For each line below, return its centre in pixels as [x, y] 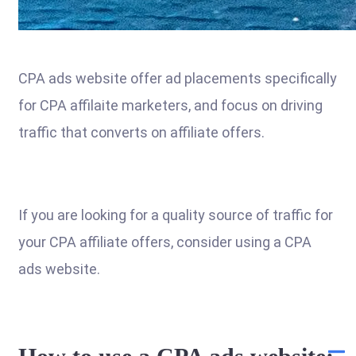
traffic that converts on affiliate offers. [141, 132]
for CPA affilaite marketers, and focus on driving [170, 105]
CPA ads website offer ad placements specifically [178, 78]
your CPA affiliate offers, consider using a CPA [165, 242]
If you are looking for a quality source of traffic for [176, 215]
